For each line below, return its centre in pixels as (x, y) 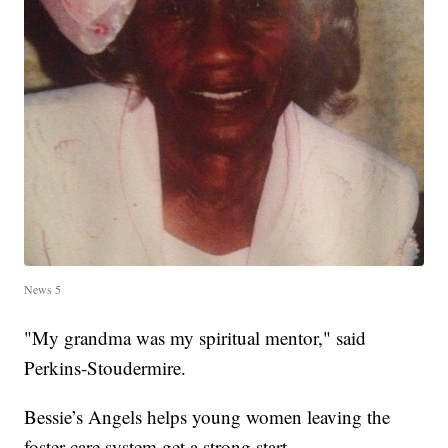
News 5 (43, 288)
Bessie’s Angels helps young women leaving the (207, 416)
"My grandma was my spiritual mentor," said (195, 337)
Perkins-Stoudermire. (105, 367)
